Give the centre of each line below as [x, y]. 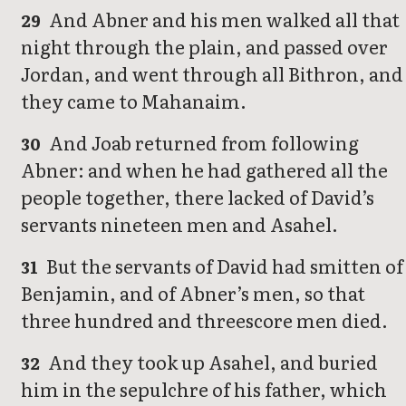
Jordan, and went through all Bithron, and [212, 73]
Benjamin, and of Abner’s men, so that [193, 292]
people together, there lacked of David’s [198, 196]
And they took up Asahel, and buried [212, 361]
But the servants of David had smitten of [223, 265]
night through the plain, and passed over [204, 46]
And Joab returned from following [203, 142]
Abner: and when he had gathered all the [204, 169]
